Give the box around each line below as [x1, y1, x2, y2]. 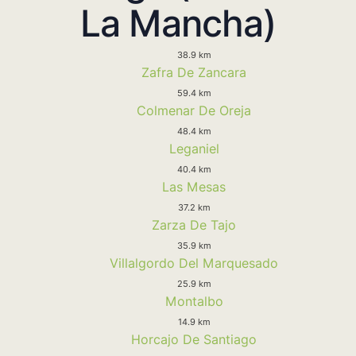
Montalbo [164, 292, 223, 309]
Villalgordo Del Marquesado [110, 254, 278, 271]
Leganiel [168, 140, 219, 157]
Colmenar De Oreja [137, 102, 251, 118]
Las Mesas [162, 178, 226, 195]
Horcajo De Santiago [131, 331, 257, 347]
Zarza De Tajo [152, 216, 236, 233]
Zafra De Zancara [141, 64, 246, 80]
